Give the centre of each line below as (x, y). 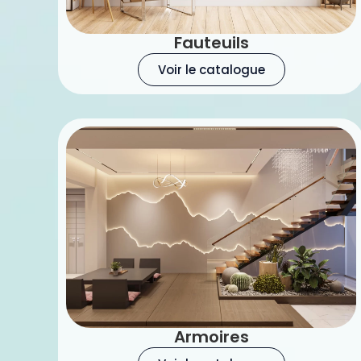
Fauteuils (211, 43)
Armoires (211, 337)
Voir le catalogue (211, 70)
